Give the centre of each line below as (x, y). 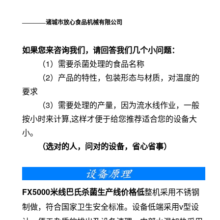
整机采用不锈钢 (172, 192)
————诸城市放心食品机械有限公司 (72, 23)
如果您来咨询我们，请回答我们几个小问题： (101, 50)
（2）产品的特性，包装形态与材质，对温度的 (111, 77)
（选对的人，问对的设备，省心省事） (105, 146)
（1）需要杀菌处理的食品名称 (83, 64)
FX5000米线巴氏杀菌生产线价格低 (83, 192)
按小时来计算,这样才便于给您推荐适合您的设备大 (110, 119)
